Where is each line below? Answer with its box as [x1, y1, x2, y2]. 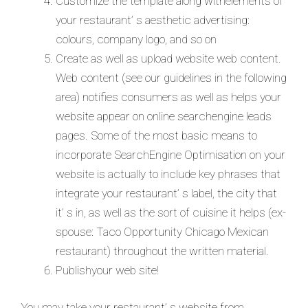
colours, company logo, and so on [56, 32, 217, 46]
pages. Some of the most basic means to [56, 129, 257, 142]
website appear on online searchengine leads [56, 109, 272, 123]
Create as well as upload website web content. [56, 52, 281, 65]
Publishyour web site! [56, 263, 159, 277]
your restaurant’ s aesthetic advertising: [56, 13, 250, 27]
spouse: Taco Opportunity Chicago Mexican [56, 225, 269, 239]
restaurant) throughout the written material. [56, 244, 269, 258]
